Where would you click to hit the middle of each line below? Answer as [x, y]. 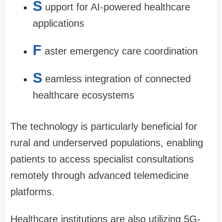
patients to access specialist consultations [102, 159]
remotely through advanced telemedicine [100, 175]
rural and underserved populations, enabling [107, 143]
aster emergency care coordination [121, 51]
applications [58, 23]
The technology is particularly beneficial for [104, 126]
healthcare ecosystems [83, 95]
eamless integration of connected [118, 79]
